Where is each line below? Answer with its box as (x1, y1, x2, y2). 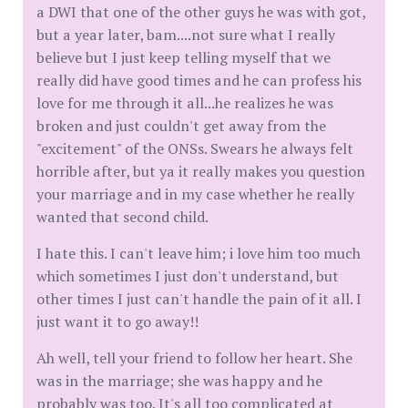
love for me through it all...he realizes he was (36, 93, 333, 113)
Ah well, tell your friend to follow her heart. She (36, 348, 352, 368)
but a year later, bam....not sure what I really (36, 25, 335, 45)
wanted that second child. (36, 207, 209, 227)
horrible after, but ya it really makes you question (36, 161, 365, 181)
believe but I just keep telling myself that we (36, 47, 331, 67)
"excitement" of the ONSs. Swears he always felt (36, 138, 353, 158)
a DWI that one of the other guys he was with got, (36, 2, 365, 22)
